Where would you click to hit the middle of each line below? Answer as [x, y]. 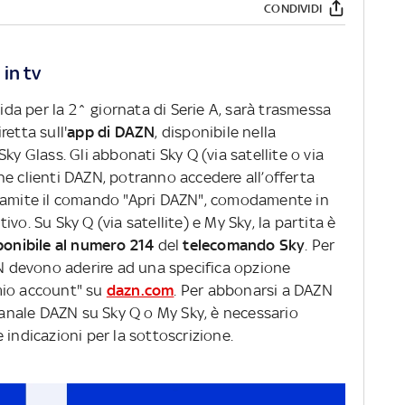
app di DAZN [111, 132]
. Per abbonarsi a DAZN [253, 291]
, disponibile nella [216, 132]
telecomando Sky [244, 245]
